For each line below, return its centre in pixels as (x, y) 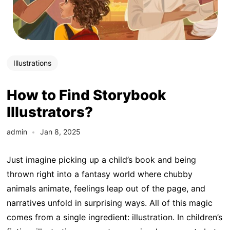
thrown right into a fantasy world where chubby (99, 174)
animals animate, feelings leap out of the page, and (106, 188)
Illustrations (32, 63)
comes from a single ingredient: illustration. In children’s (114, 217)
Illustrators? (50, 112)
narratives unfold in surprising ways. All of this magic (109, 203)
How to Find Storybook (86, 95)
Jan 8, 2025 (60, 131)
